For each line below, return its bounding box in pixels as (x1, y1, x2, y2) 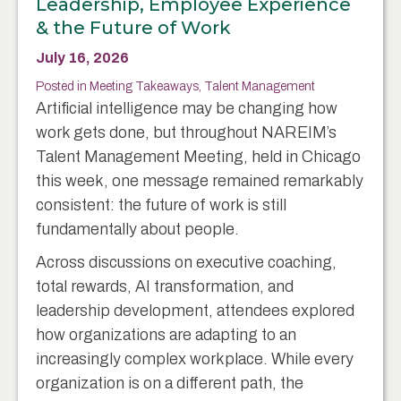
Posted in (36, 79, 87, 93)
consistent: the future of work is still (36, 195, 286, 214)
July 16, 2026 (36, 49, 129, 65)
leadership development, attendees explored (36, 301, 354, 320)
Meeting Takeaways (90, 79, 199, 93)
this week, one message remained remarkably (36, 171, 363, 190)
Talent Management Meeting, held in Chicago (36, 147, 361, 166)
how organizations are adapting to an (36, 325, 296, 344)
